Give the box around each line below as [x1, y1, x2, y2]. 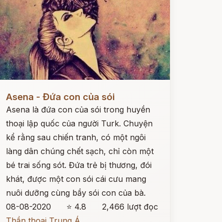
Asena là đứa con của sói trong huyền [5, 105, 150, 114]
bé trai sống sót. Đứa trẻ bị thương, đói [5, 160, 152, 170]
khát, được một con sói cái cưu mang [5, 174, 146, 184]
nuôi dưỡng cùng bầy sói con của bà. [5, 188, 146, 198]
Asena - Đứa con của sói [5, 91, 115, 103]
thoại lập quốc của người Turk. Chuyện [5, 118, 153, 128]
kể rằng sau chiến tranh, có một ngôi [5, 132, 146, 142]
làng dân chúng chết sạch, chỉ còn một [5, 146, 154, 156]
